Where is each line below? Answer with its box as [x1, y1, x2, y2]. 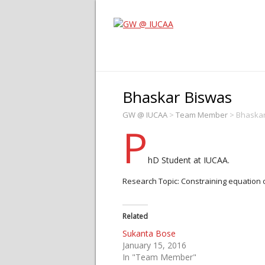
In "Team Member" [122, 251, 196, 263]
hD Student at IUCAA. [148, 154, 230, 166]
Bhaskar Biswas [122, 86, 232, 108]
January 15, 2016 [122, 240, 186, 251]
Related [122, 211, 148, 221]
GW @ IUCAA [122, 109, 167, 120]
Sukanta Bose [122, 228, 176, 239]
